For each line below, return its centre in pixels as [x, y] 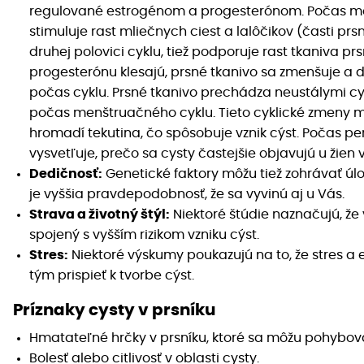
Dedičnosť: [66, 174]
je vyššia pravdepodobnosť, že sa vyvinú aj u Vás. [187, 195]
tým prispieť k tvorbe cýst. [112, 276]
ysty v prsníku [157, 311]
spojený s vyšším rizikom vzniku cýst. [144, 235]
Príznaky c [56, 311]
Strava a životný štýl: [100, 215]
